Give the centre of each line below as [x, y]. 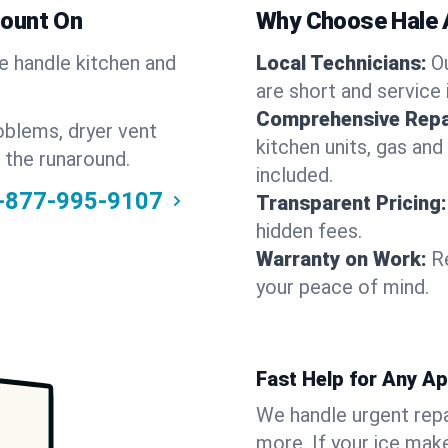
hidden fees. [309, 231]
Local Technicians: [341, 63]
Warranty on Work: [341, 259]
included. [294, 175]
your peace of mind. [342, 287]
